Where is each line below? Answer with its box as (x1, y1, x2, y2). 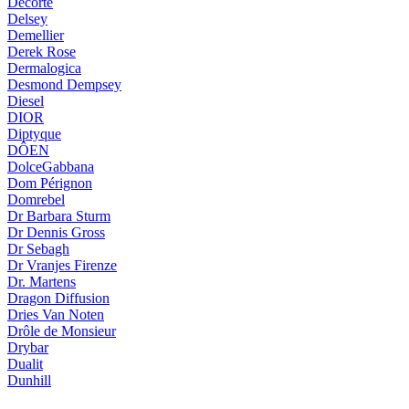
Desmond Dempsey (7, 76, 121, 92)
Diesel (7, 92, 44, 109)
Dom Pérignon (7, 174, 92, 191)
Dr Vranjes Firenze (7, 257, 117, 273)
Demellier (7, 26, 64, 43)
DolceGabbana (7, 158, 94, 174)
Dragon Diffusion (7, 289, 110, 306)
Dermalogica (7, 59, 81, 76)
